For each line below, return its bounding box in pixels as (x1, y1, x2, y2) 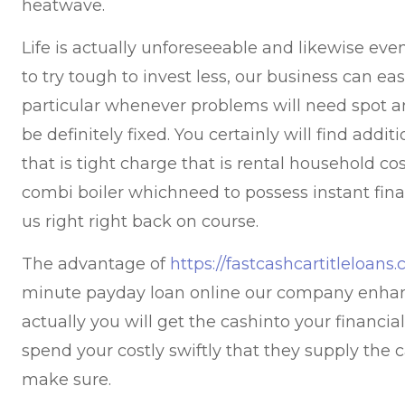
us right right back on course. (22, 212, 259, 231)
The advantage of (22, 254, 171, 274)
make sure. (22, 370, 112, 390)
